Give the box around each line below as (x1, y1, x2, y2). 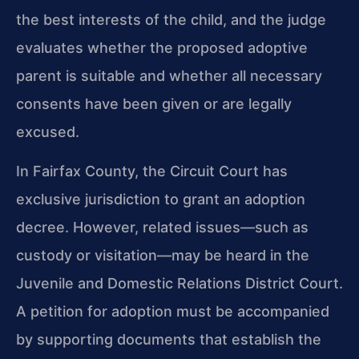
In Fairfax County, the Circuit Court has (16, 163, 288, 180)
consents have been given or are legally (16, 95, 292, 113)
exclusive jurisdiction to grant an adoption (16, 191, 305, 208)
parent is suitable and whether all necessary (16, 67, 322, 85)
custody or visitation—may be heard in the (16, 247, 309, 264)
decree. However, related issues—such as (16, 219, 309, 236)
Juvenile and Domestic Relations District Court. (16, 275, 343, 292)
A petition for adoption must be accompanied (16, 303, 329, 321)
